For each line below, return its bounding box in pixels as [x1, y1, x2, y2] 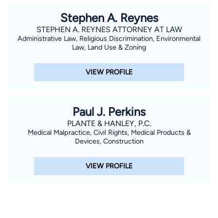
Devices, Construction [74, 136, 144, 145]
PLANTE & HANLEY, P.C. [67, 118, 151, 128]
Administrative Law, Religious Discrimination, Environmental [18, 34, 200, 43]
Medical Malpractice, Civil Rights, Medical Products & [27, 127, 191, 137]
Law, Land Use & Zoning [72, 42, 146, 52]
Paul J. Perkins [73, 104, 145, 119]
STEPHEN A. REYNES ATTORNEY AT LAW [36, 24, 182, 34]
